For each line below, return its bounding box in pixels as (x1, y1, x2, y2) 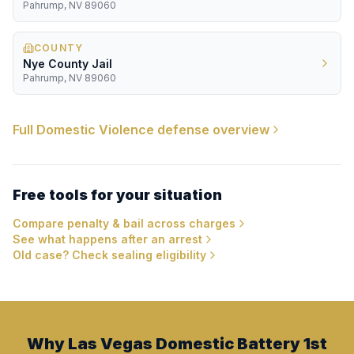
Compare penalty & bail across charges (13, 217, 235, 230)
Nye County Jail (23, 57, 112, 70)
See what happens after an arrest (13, 232, 202, 246)
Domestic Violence (36, 122, 154, 137)
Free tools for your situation (13, 186, 222, 203)
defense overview (154, 122, 269, 137)
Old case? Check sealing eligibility (13, 248, 206, 262)
